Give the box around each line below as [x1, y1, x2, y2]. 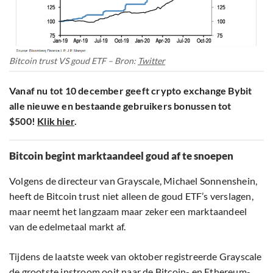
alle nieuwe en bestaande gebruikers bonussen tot [9, 99, 232, 112]
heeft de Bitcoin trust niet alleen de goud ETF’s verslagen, [9, 190, 253, 202]
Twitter [138, 55, 165, 66]
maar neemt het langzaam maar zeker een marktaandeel [9, 205, 247, 217]
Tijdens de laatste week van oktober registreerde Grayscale [9, 250, 262, 262]
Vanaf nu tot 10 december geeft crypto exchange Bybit [9, 84, 252, 96]
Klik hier [37, 115, 75, 127]
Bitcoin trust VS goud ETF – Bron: [9, 55, 138, 66]
